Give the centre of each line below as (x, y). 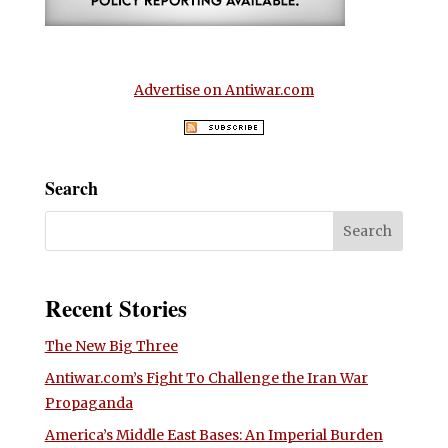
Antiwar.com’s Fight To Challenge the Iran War (206, 377)
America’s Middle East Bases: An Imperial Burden (213, 434)
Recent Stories (115, 307)
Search (71, 187)
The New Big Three (111, 345)
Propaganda (88, 402)
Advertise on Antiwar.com (223, 89)
